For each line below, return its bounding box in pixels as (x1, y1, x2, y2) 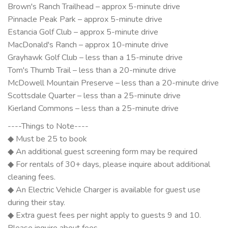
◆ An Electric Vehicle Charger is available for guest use (8, 184, 201, 195)
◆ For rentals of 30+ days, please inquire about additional (8, 158, 210, 170)
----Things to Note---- (8, 120, 89, 132)
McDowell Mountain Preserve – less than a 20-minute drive (8, 77, 219, 89)
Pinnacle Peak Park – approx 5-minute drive (8, 13, 162, 25)
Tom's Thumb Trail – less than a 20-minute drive (8, 64, 176, 76)
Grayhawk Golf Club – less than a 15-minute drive (8, 51, 183, 63)
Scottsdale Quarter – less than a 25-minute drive (8, 90, 181, 101)
